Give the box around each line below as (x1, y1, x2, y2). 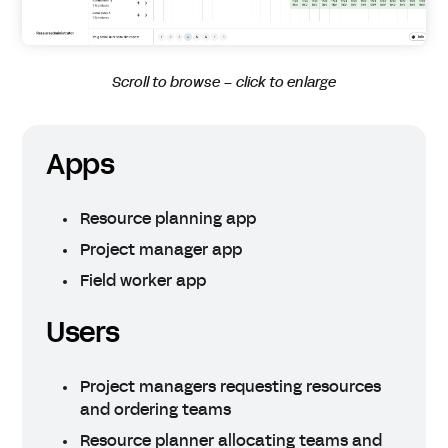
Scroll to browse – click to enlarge (112, 76, 336, 90)
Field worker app (80, 273, 207, 289)
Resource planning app (80, 211, 257, 227)
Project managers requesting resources (80, 379, 382, 395)
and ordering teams (80, 402, 232, 418)
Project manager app (80, 242, 243, 258)
